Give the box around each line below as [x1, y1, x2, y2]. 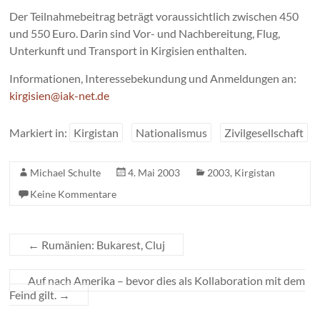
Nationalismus [136, 126, 208, 140]
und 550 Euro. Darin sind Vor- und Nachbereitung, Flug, [9, 26, 281, 41]
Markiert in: [9, 126, 70, 140]
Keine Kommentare [30, 188, 117, 201]
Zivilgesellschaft [224, 126, 304, 140]
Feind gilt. [9, 288, 59, 302]
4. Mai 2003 [128, 166, 181, 179]
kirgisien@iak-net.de [9, 89, 110, 103]
